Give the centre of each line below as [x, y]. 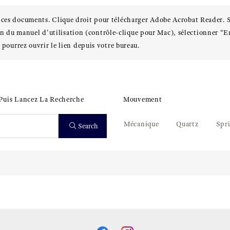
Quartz [187, 124]
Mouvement [143, 99]
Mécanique [141, 124]
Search [88, 126]
